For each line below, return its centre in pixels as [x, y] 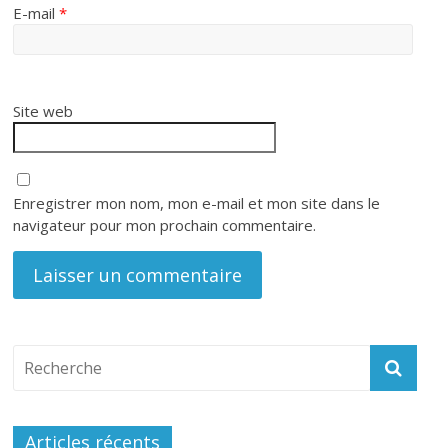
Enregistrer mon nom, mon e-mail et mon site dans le [197, 202]
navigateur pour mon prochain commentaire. [165, 224]
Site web [43, 110]
